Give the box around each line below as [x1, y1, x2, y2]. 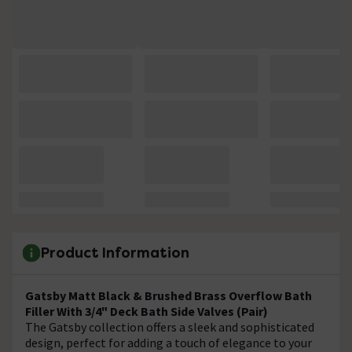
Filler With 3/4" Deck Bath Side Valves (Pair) [25, 302, 268, 319]
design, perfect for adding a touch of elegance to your [25, 334, 312, 350]
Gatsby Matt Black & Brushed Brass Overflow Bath [25, 287, 312, 303]
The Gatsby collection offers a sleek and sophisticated [25, 318, 314, 335]
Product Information [41, 244, 189, 262]
